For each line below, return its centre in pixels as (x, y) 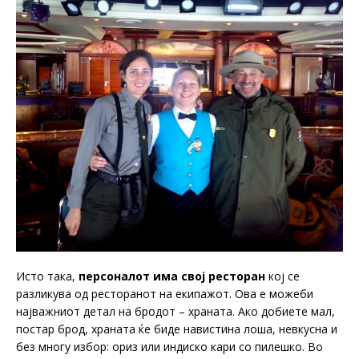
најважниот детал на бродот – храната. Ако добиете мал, (175, 312)
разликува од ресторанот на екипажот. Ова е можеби (165, 294)
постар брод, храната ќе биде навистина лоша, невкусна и (177, 329)
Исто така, (47, 276)
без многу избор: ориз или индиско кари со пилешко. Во (169, 347)
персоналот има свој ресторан (172, 276)
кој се (282, 276)
